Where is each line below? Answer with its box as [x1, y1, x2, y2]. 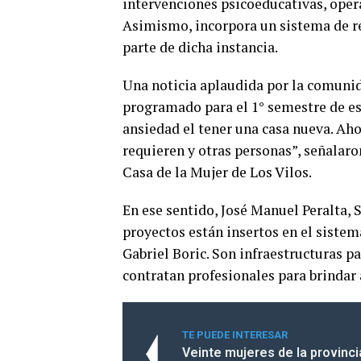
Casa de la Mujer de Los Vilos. [122, 162, 312, 181]
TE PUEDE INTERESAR [182, 328, 288, 341]
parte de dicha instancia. [122, 37, 280, 56]
